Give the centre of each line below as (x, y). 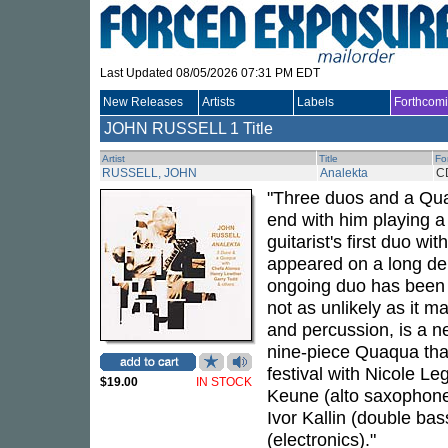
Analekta (344, 173)
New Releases (143, 102)
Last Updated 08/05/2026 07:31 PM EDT (210, 73)
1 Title (251, 128)
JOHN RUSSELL (165, 128)
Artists (218, 102)
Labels (315, 102)
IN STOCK (224, 382)
